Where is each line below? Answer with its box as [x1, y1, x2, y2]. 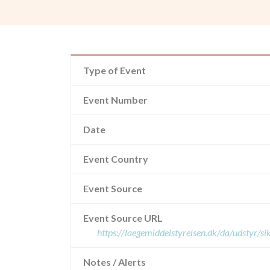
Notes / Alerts [83, 256, 146, 268]
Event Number [83, 94, 148, 105]
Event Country [83, 153, 148, 165]
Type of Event [83, 64, 146, 76]
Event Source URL [83, 212, 163, 224]
